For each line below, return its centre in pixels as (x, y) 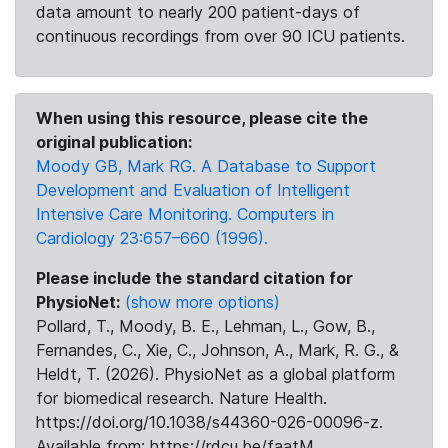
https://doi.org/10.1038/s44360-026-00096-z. (209, 422)
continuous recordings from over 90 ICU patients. (220, 36)
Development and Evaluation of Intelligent (193, 190)
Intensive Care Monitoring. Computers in (185, 214)
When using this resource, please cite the (202, 118)
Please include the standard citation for (194, 278)
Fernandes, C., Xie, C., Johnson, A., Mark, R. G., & (217, 350)
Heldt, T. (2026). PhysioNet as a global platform (215, 374)
